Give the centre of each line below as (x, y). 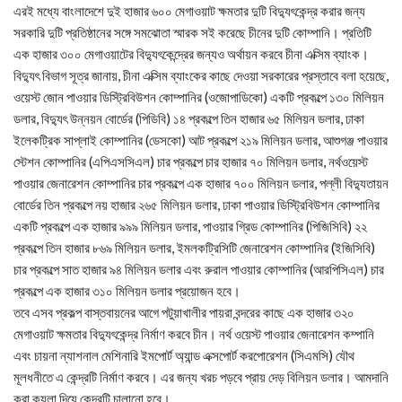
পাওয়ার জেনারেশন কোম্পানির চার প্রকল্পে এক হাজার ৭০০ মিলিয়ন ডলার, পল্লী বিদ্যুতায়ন (201, 183)
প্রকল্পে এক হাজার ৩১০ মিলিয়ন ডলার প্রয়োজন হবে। (127, 291)
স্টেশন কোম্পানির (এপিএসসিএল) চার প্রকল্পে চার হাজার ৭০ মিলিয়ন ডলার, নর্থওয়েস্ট (191, 162)
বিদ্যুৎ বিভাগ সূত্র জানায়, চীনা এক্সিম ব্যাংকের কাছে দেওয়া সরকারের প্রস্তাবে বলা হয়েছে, (201, 75)
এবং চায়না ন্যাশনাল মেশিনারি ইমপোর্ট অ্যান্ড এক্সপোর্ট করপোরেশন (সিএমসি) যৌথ (184, 355)
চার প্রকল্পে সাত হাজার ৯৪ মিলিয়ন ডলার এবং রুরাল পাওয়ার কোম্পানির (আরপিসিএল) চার (199, 269)
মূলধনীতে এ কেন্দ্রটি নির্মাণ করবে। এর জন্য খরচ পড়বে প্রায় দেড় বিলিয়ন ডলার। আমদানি (201, 377)
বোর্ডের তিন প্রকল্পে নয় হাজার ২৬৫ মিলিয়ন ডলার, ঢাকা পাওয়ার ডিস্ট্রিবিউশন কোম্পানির (197, 205)
